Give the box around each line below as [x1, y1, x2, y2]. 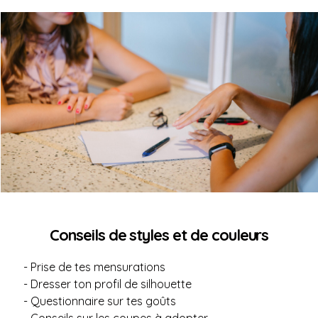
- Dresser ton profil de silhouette [23, 277, 192, 291]
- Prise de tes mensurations [23, 260, 165, 274]
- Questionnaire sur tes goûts [23, 294, 176, 308]
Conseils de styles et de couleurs [50, 225, 269, 245]
